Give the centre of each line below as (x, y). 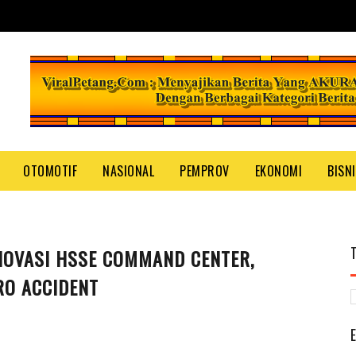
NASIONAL (128, 171)
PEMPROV (205, 171)
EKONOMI (278, 171)
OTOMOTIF (50, 171)
